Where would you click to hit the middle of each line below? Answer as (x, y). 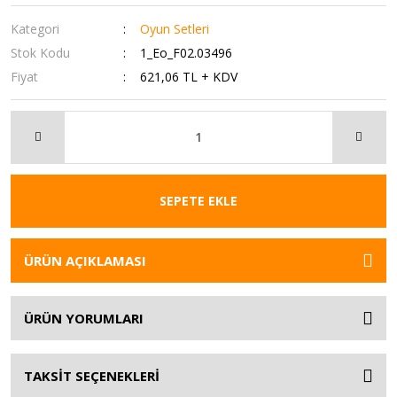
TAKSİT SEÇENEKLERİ (92, 375)
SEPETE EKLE (198, 201)
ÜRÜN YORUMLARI (84, 318)
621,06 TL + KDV (189, 76)
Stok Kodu (40, 52)
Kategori (35, 28)
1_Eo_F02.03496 (187, 52)
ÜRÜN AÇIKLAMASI (85, 260)
